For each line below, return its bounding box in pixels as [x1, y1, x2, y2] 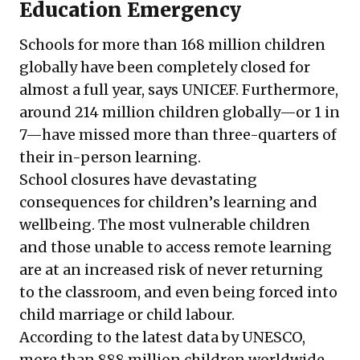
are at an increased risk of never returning [19, 260, 323, 280]
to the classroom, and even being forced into [19, 283, 337, 302]
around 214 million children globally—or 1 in [19, 103, 340, 122]
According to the [19, 328, 142, 347]
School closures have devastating [19, 170, 257, 190]
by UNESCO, [219, 328, 305, 347]
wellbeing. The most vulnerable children [19, 215, 310, 235]
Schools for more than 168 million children [19, 35, 325, 55]
